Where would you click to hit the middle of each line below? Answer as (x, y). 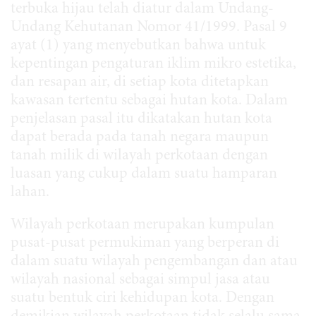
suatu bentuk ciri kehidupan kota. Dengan (142, 298)
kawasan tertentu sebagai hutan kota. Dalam (149, 101)
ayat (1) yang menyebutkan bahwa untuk (138, 45)
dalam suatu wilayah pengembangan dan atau (154, 261)
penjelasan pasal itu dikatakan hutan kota (141, 119)
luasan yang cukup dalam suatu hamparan (144, 174)
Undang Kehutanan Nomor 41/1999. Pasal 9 (149, 27)
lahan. (34, 192)
